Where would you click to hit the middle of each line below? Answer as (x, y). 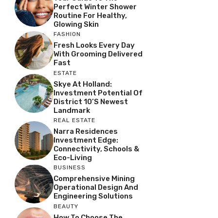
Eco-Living (73, 157)
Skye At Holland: (83, 84)
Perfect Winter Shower (95, 7)
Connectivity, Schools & (96, 149)
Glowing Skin (76, 24)
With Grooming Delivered (98, 54)
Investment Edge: (86, 140)
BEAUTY (66, 206)
